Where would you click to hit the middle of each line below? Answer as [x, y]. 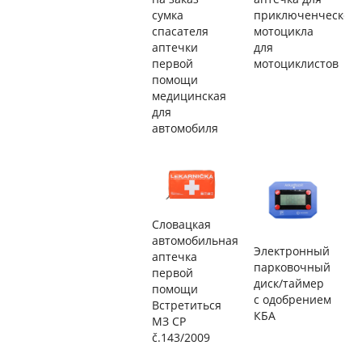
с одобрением [293, 299]
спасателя [180, 32]
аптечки [175, 48]
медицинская [189, 96]
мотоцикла [284, 32]
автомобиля [185, 128]
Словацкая [181, 225]
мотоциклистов [297, 64]
